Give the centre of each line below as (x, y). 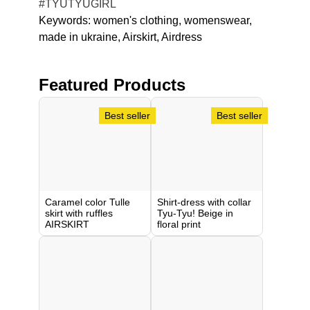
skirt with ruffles (79, 213)
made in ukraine (78, 37)
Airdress (182, 37)
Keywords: (65, 20)
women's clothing (136, 20)
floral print (179, 224)
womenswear (217, 20)
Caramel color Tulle (88, 202)
